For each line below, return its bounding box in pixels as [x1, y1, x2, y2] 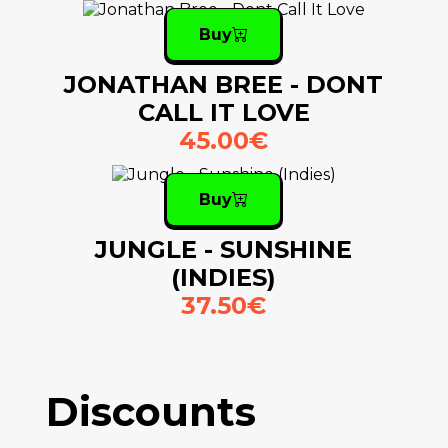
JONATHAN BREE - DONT [64, 70, 384, 100]
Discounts [45, 387, 256, 437]
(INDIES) [171, 263, 277, 293]
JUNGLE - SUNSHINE [95, 235, 353, 265]
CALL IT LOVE [137, 98, 310, 128]
